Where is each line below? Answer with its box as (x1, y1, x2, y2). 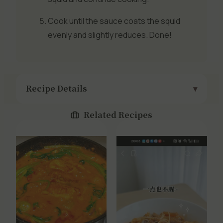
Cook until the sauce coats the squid (48, 15, 180, 26)
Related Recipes (82, 109, 153, 120)
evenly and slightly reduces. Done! (48, 29, 172, 40)
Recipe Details (26, 82, 87, 94)
